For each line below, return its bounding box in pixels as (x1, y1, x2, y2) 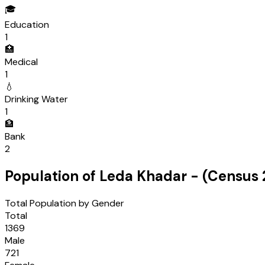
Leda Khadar (99, 167, 187, 186)
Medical (5, 56, 38, 69)
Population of (5, 167, 99, 186)
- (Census (187, 167, 262, 186)
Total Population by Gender (5, 197, 124, 209)
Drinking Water (5, 93, 68, 106)
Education (5, 18, 49, 31)
